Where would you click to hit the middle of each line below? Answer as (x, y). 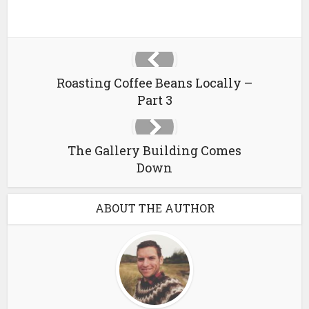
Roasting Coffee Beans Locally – (154, 83)
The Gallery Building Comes (154, 150)
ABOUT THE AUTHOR (154, 208)
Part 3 (154, 100)
